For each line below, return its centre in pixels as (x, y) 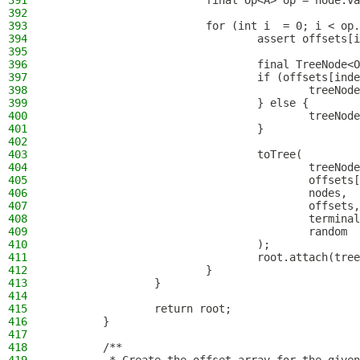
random (199, 231)
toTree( (177, 154)
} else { (180, 103)
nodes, (199, 193)
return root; (141, 309)
